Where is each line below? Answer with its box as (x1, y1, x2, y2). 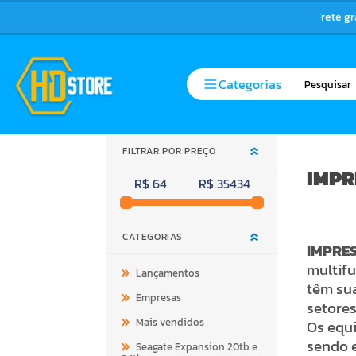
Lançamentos (136, 265, 200, 281)
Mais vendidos (136, 314, 205, 330)
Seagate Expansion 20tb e (136, 339, 258, 354)
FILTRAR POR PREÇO (128, 143, 216, 158)
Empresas (136, 289, 182, 305)
